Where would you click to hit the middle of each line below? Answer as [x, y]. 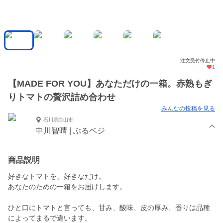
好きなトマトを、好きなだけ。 [57, 176]
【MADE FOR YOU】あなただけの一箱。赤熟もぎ [110, 84]
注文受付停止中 [198, 61]
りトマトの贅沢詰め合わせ [62, 97]
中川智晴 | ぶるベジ [70, 131]
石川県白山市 [58, 119]
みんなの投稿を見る [188, 109]
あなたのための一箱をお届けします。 [67, 187]
